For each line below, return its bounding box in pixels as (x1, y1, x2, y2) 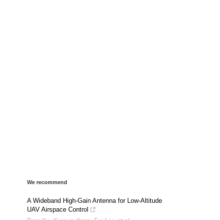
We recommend (27, 179, 67, 186)
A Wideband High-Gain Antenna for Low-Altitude (27, 197, 162, 205)
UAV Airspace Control (27, 206, 88, 214)
